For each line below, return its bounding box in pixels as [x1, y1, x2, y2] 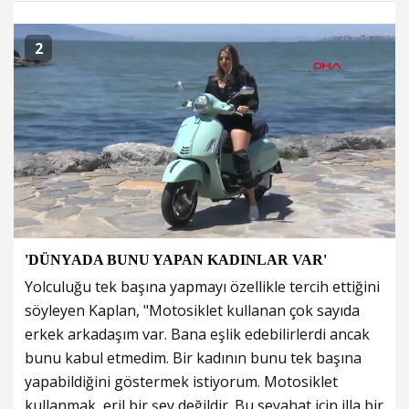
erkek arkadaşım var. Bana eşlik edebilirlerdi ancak [25, 323, 370, 344]
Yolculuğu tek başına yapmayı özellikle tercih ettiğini [25, 276, 380, 297]
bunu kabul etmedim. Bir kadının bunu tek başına [25, 347, 362, 368]
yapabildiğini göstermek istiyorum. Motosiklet [25, 371, 338, 392]
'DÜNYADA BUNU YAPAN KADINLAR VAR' [25, 251, 330, 267]
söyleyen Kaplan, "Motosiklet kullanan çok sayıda [25, 299, 360, 320]
